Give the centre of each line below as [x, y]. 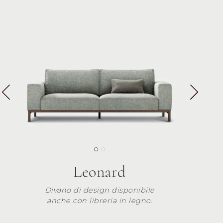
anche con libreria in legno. [100, 201]
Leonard [100, 172]
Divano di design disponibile [100, 190]
